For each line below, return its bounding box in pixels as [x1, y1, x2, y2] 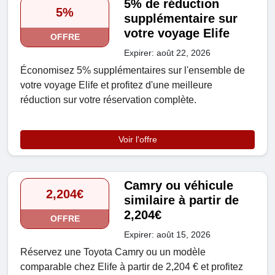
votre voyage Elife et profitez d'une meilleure [20, 80, 212, 91]
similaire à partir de [124, 193, 239, 207]
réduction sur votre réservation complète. [20, 95, 196, 106]
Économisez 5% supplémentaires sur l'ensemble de [20, 65, 245, 76]
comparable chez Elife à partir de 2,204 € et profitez [20, 261, 243, 273]
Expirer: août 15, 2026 [124, 230, 211, 240]
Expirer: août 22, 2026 [124, 48, 211, 58]
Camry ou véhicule [124, 179, 234, 193]
